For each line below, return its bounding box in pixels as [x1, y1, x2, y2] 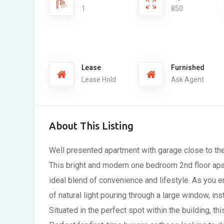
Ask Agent [171, 75, 204, 83]
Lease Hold [81, 75, 116, 83]
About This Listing [49, 120, 133, 131]
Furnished [171, 63, 205, 71]
